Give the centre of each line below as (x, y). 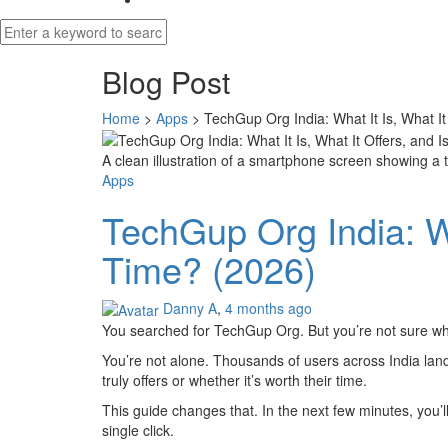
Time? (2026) (209, 268)
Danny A (190, 307)
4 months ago (268, 307)
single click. (138, 430)
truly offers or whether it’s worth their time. (234, 380)
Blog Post (166, 81)
